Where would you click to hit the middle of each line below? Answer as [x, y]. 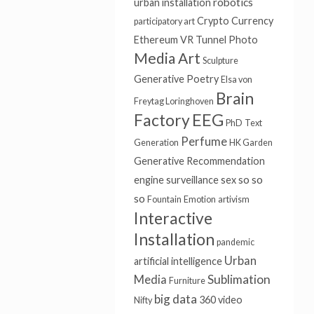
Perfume [204, 142]
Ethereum [156, 40]
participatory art [164, 21]
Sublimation [239, 279]
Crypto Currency [235, 21]
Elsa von [236, 80]
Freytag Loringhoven [173, 101]
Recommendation [225, 161]
